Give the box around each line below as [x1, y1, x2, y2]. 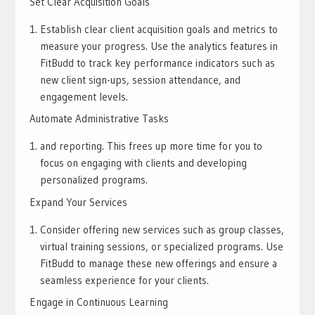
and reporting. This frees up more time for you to [39, 139, 262, 153]
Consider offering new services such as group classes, [39, 222, 284, 236]
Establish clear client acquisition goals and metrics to [39, 22, 278, 36]
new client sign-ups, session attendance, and [39, 72, 240, 86]
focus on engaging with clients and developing [39, 156, 247, 170]
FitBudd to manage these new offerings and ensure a [39, 256, 277, 270]
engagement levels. [39, 89, 128, 103]
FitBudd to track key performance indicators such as [39, 56, 275, 70]
